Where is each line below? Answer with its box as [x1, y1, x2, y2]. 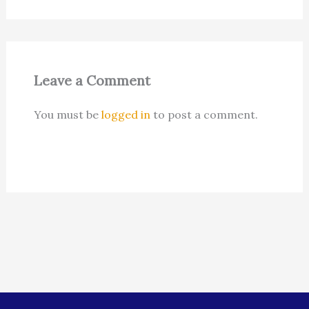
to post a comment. [150, 108, 258, 122]
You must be [33, 108, 101, 122]
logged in [101, 108, 150, 122]
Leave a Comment [33, 72, 150, 90]
